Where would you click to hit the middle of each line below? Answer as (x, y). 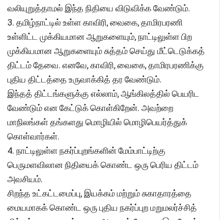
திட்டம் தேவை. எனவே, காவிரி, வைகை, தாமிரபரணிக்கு (106, 65)
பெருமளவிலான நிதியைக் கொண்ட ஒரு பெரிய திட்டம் (103, 165)
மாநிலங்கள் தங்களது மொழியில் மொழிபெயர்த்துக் (97, 122)
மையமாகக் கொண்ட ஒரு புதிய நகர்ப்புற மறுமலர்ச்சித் (102, 208)
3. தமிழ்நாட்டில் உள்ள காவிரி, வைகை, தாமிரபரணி (95, 23)
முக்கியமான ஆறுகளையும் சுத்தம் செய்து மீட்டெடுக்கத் (106, 51)
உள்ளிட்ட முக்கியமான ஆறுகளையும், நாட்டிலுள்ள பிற (100, 37)
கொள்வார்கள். (33, 137)
